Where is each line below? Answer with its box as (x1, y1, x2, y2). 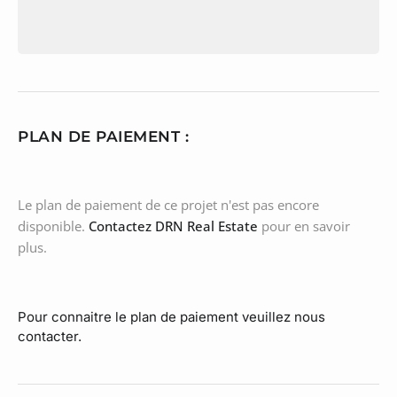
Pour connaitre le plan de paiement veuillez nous (18, 307, 325, 325)
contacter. (18, 327, 82, 345)
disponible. (18, 216, 89, 235)
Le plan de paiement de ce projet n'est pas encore (18, 195, 319, 214)
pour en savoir (258, 216, 350, 235)
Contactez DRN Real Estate (89, 216, 258, 235)
